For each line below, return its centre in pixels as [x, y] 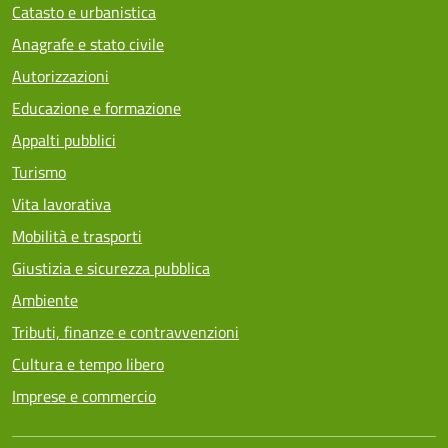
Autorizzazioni [60, 76]
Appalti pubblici [64, 140]
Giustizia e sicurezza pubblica [111, 268]
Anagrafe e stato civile [88, 44]
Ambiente [45, 300]
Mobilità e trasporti [77, 236]
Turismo [39, 172]
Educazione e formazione [96, 108]
